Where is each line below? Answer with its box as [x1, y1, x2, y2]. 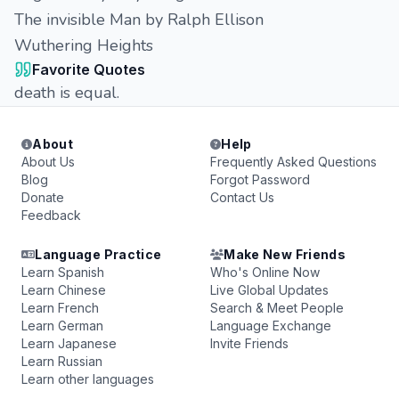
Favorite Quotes [32, 61, 145, 78]
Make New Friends [224, 247, 346, 262]
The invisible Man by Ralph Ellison [14, 9, 264, 30]
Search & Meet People [210, 300, 344, 315]
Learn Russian [21, 354, 102, 369]
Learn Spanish [21, 265, 104, 280]
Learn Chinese [21, 282, 106, 297]
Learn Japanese [21, 336, 117, 351]
